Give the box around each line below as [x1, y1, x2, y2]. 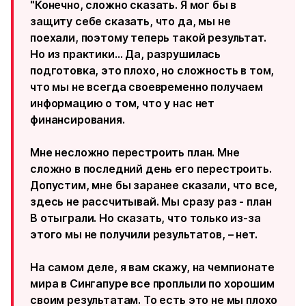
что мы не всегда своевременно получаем [30, 80, 263, 94]
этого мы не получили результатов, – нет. [30, 227, 258, 241]
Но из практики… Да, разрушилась [30, 47, 221, 61]
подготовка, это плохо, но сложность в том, [30, 64, 275, 77]
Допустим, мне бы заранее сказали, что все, [30, 178, 278, 192]
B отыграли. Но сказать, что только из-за [30, 211, 261, 225]
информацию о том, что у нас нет [30, 96, 215, 110]
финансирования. [30, 113, 125, 126]
